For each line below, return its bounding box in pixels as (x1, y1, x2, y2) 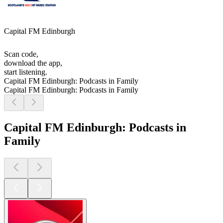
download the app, (4, 59, 62, 68)
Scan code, (4, 50, 38, 59)
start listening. (4, 68, 47, 77)
